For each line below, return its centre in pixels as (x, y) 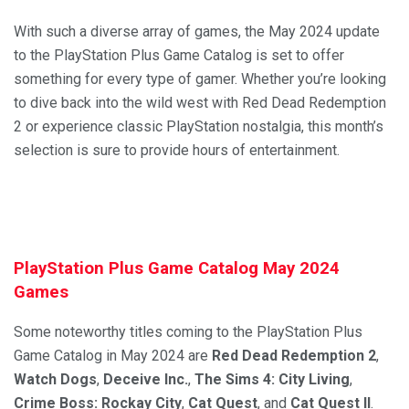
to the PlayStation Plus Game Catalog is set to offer (179, 55)
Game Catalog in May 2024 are (113, 356)
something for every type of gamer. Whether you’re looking (200, 79)
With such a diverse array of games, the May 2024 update (197, 31)
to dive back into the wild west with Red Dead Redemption (200, 103)
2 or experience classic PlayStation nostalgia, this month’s (199, 126)
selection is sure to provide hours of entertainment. (177, 150)
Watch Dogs (55, 380)
